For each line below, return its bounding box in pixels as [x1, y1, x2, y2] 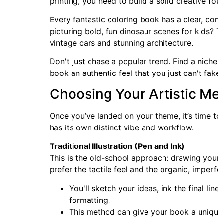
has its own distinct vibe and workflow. [50, 122, 194, 132]
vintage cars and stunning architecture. [50, 37, 193, 48]
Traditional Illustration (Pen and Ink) [50, 141, 185, 151]
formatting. [69, 195, 110, 205]
